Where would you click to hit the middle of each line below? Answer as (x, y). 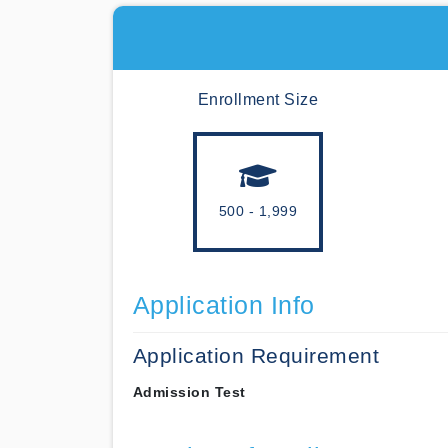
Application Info (223, 305)
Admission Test (189, 392)
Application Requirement (255, 355)
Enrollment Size (258, 99)
